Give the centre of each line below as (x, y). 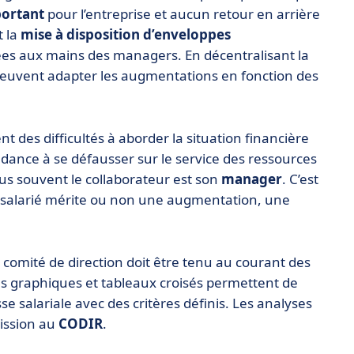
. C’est (300, 179)
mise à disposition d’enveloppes (126, 34)
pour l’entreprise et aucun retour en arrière (182, 14)
